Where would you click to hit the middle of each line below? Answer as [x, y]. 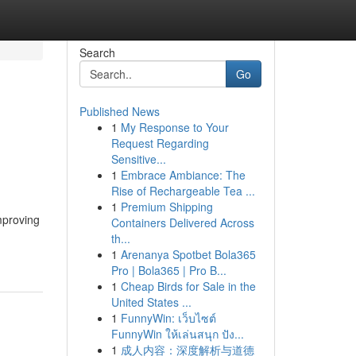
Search [97, 52]
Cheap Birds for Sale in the [188, 286]
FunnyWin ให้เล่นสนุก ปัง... [177, 334]
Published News [119, 111]
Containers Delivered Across [182, 222]
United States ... [151, 302]
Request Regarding [160, 143]
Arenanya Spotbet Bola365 [188, 254]
